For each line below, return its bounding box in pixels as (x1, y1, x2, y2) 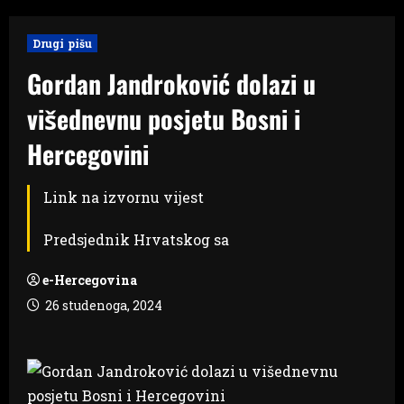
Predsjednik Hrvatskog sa (43, 229, 229, 249)
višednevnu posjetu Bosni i (27, 99, 300, 137)
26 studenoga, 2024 (42, 296, 162, 314)
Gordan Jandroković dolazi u (27, 64, 316, 102)
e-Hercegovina (42, 271, 137, 289)
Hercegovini (27, 134, 149, 172)
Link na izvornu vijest (43, 187, 204, 207)
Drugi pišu (32, 35, 92, 50)
